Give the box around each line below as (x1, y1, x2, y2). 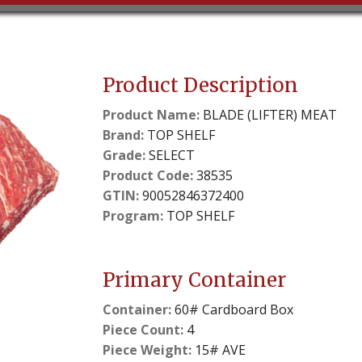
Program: (103, 206, 164, 225)
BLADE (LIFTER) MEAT (200, 105, 338, 124)
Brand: (103, 125, 145, 144)
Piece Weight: (103, 340, 192, 359)
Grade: (103, 145, 146, 164)
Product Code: (103, 166, 194, 184)
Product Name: (103, 105, 200, 124)
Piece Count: (103, 320, 184, 339)
